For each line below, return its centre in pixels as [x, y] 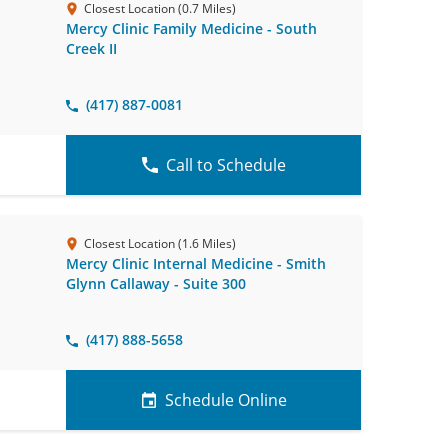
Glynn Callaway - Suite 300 [156, 283]
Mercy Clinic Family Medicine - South [192, 28]
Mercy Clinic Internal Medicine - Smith [196, 263]
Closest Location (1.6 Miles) [160, 243]
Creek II [92, 48]
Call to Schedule [225, 165]
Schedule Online [225, 400]
